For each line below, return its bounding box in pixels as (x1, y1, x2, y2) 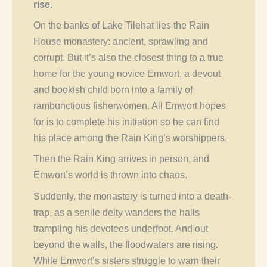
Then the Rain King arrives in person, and (33, 153, 209, 164)
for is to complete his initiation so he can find (33, 116, 219, 128)
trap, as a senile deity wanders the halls (33, 206, 200, 218)
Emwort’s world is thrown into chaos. (33, 169, 187, 181)
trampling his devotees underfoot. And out (33, 222, 208, 234)
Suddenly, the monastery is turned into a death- (33, 190, 231, 201)
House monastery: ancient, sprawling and (33, 36, 208, 47)
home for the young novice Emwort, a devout (33, 68, 221, 79)
